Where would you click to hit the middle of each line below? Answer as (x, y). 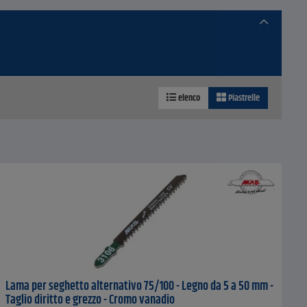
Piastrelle (243, 98)
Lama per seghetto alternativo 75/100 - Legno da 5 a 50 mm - (139, 287)
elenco (188, 98)
